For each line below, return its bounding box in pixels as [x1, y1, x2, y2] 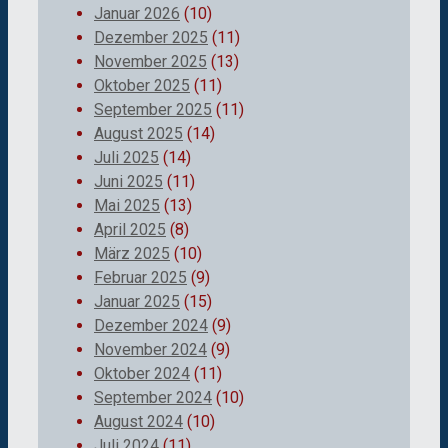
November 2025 [94, 52, 207, 72]
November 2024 [94, 340, 207, 360]
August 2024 [94, 412, 183, 432]
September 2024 [94, 388, 212, 408]
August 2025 [94, 124, 183, 144]
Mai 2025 [94, 196, 160, 216]
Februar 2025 [94, 268, 187, 288]
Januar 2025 [94, 292, 180, 312]
